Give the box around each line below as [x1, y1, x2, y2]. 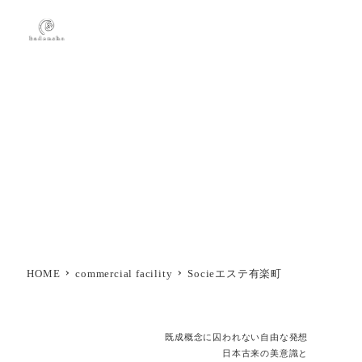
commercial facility [75, 267, 173, 280]
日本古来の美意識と [222, 347, 309, 358]
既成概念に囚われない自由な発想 [165, 331, 309, 342]
